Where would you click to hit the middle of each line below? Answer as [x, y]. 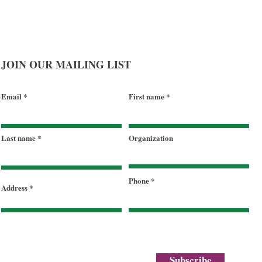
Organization [151, 138]
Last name [19, 138]
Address [15, 187]
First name [147, 96]
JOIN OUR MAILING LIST [66, 64]
